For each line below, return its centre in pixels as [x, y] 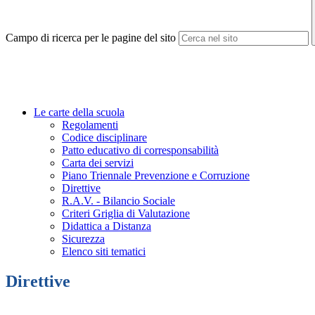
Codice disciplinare [104, 138]
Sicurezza [83, 239]
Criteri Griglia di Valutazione [126, 214]
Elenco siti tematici [104, 252]
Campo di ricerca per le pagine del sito [91, 38]
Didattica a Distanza [107, 226]
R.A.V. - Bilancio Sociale [118, 201]
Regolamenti [90, 125]
